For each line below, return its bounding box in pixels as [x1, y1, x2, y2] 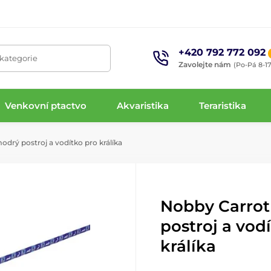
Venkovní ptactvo [4, 99, 87, 111]
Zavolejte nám [178, 59, 232, 69]
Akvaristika [117, 99, 169, 111]
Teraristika [199, 99, 247, 111]
